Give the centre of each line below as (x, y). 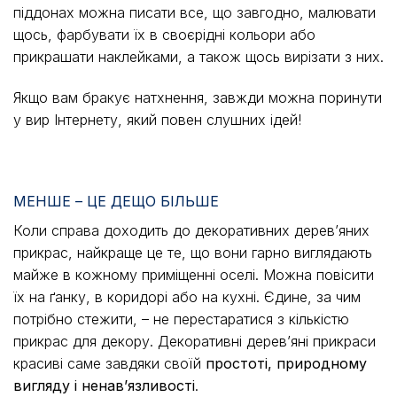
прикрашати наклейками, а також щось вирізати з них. (198, 57)
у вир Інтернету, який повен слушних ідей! (157, 120)
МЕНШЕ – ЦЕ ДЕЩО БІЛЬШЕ (116, 201)
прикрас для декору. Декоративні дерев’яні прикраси (195, 341)
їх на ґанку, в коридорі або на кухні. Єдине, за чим (187, 296)
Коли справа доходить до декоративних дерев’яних (191, 230)
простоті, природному (286, 363)
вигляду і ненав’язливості (104, 385)
